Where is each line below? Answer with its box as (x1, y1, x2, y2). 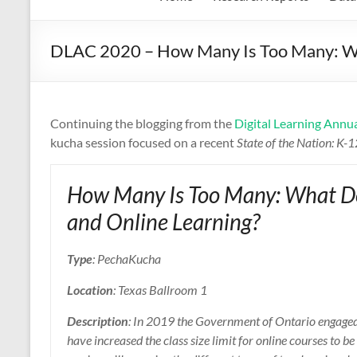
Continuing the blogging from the (50, 116, 234, 131)
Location (67, 282, 113, 298)
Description (67, 313, 128, 329)
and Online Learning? (67, 208, 260, 236)
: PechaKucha (92, 251, 161, 267)
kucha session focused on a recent (50, 135, 237, 151)
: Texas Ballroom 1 (113, 282, 207, 298)
